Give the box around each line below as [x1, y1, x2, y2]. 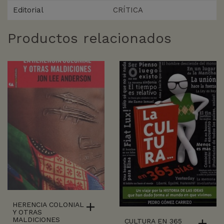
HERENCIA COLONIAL [12, 200, 84, 209]
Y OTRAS [12, 208, 42, 216]
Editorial [13, 5, 43, 14]
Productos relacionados [7, 29, 171, 46]
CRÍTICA [113, 5, 143, 14]
